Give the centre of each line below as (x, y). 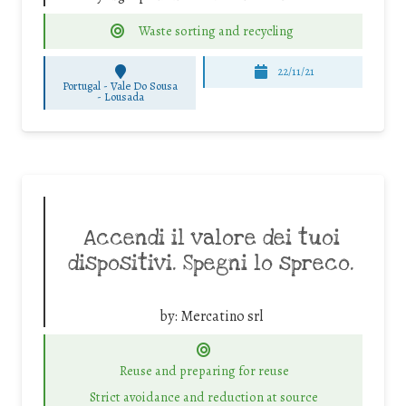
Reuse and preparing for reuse (204, 371)
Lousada (124, 96)
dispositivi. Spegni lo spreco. (211, 263)
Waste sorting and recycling (217, 30)
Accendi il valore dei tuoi (211, 238)
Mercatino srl (222, 316)
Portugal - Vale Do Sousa (121, 85)
